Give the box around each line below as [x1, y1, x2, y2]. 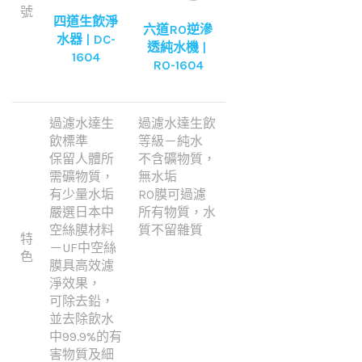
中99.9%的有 [49, 329, 122, 345]
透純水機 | [146, 39, 209, 55]
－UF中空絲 [49, 240, 116, 256]
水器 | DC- [56, 32, 116, 48]
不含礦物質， [138, 151, 216, 167]
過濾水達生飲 [138, 116, 216, 132]
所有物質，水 [138, 204, 216, 221]
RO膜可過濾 [138, 187, 206, 203]
